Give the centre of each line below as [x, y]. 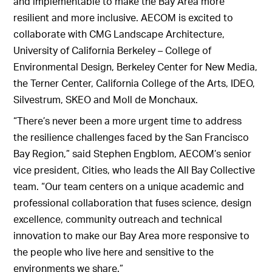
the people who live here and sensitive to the [114, 252]
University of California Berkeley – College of [113, 50]
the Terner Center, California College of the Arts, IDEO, [134, 83]
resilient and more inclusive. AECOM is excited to [124, 18]
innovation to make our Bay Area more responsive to [132, 236]
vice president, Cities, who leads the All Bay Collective [134, 170]
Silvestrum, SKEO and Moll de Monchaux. [106, 100]
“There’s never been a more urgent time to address [128, 121]
